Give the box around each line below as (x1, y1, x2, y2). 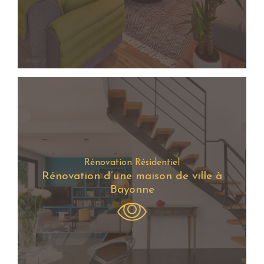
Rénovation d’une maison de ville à (42, 171, 222, 183)
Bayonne (110, 184, 154, 196)
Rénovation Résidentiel (84, 158, 180, 168)
